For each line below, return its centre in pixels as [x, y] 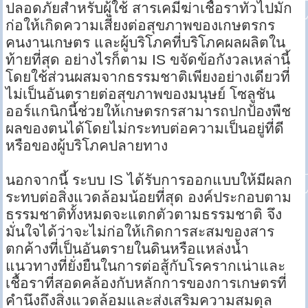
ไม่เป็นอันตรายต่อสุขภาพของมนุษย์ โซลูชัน [141, 94]
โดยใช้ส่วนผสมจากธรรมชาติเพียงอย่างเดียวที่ [148, 77]
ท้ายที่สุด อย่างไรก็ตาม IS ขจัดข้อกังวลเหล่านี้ [148, 60]
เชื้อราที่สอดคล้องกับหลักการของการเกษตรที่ [146, 283]
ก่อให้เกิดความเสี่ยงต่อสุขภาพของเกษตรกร [141, 25]
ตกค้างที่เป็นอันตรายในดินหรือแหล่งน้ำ [128, 249]
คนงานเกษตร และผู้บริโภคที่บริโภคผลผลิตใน [146, 43]
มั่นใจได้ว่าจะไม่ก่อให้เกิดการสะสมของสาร [140, 232]
